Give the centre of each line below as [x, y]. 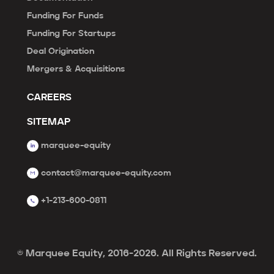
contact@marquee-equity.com [106, 173]
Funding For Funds [65, 16]
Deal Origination [61, 51]
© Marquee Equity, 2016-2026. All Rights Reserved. [137, 254]
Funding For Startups [71, 33]
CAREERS [49, 98]
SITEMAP [49, 122]
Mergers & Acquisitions [76, 69]
